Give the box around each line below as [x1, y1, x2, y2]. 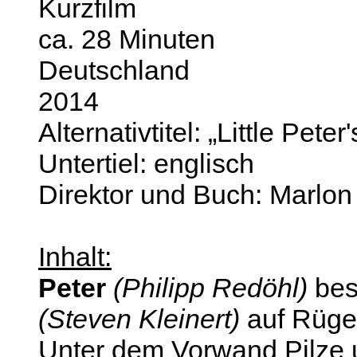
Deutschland [38, 54, 190, 85]
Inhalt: [38, 241, 112, 272]
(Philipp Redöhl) [113, 272, 308, 303]
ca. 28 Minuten [38, 23, 215, 54]
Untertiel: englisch [38, 147, 254, 178]
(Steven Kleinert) [38, 303, 240, 334]
